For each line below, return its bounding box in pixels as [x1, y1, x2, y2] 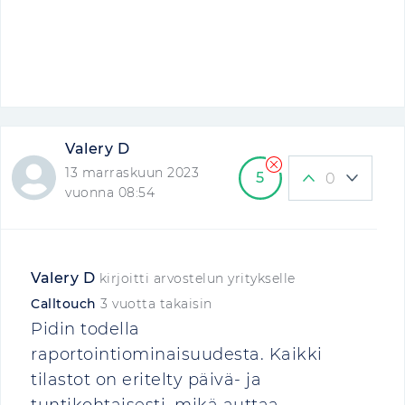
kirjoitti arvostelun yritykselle [95, 270, 296, 287]
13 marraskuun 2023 [65, 165, 200, 181]
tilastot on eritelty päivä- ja [31, 370, 261, 390]
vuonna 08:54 [65, 184, 155, 201]
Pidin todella [31, 319, 140, 339]
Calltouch [31, 296, 100, 312]
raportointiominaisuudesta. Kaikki [31, 344, 323, 364]
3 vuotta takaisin [100, 296, 212, 312]
